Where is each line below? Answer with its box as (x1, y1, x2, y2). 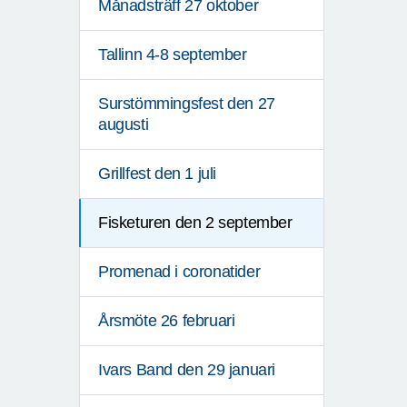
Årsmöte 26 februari (98, 312, 235, 331)
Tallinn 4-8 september (98, 45, 247, 65)
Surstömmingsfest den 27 (98, 94, 275, 114)
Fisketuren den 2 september (98, 213, 293, 233)
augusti (98, 115, 149, 134)
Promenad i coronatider (98, 263, 261, 282)
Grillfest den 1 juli (98, 164, 216, 184)
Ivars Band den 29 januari (98, 361, 275, 380)
